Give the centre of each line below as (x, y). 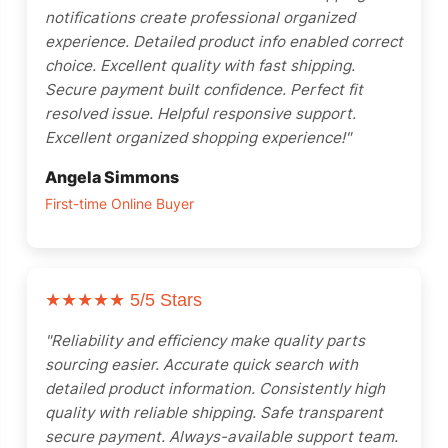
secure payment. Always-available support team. (221, 436)
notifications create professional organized (200, 17)
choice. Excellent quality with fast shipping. (200, 65)
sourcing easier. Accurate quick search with (201, 364)
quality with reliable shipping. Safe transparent (214, 412)
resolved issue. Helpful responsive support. (200, 113)
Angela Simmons (112, 177)
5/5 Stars (163, 300)
